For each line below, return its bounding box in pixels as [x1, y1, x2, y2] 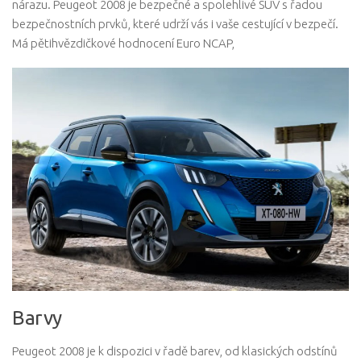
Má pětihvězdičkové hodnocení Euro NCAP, [12, 36, 234, 51]
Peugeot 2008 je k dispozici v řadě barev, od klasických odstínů [12, 343, 338, 358]
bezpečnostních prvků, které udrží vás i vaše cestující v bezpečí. [12, 17, 338, 31]
